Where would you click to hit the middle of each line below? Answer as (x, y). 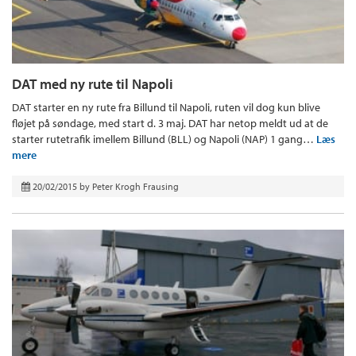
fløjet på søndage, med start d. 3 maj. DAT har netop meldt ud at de (170, 123)
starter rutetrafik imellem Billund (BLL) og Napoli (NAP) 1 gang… (164, 139)
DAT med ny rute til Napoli (93, 83)
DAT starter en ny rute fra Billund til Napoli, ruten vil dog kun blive (166, 107)
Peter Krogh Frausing (135, 186)
